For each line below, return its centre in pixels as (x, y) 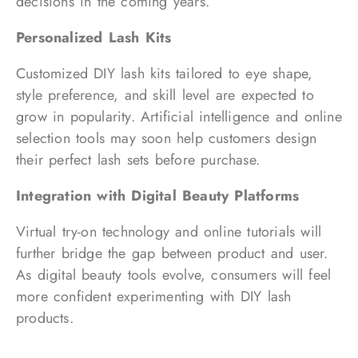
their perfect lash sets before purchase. (138, 160)
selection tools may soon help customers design (167, 138)
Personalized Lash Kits (94, 38)
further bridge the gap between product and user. (172, 253)
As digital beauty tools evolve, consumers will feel (174, 275)
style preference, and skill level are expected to (165, 95)
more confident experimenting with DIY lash (154, 296)
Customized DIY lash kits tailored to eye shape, (165, 74)
